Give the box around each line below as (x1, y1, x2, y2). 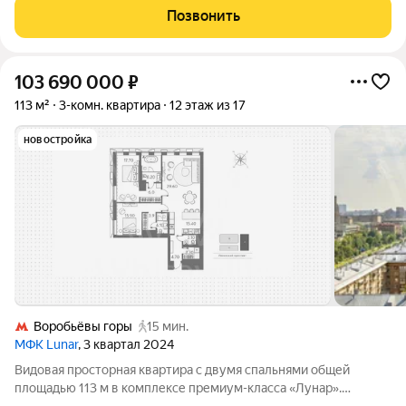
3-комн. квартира (59, 98, 160, 112)
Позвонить (166, 7, 240, 24)
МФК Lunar (14, 337, 78, 352)
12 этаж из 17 (169, 98, 246, 112)
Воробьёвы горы (34, 319, 132, 333)
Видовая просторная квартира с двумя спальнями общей (14, 362, 350, 377)
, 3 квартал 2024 (78, 337, 174, 352)
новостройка (24, 133, 92, 146)
